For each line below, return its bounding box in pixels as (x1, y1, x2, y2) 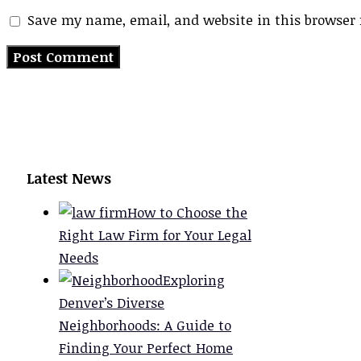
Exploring (163, 271, 225, 290)
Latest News (27, 168, 111, 189)
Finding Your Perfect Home (59, 338, 233, 358)
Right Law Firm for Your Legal (59, 226, 251, 245)
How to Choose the (127, 203, 247, 222)
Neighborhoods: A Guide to (59, 316, 231, 335)
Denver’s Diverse (59, 293, 164, 313)
